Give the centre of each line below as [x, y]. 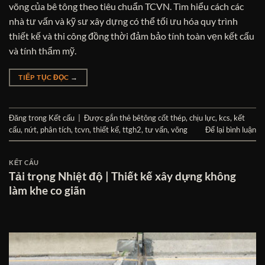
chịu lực [202, 118]
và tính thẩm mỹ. [43, 51]
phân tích [56, 130]
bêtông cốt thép [159, 118]
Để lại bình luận [231, 130]
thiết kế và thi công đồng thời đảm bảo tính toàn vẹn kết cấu [132, 36]
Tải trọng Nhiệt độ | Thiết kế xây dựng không [122, 176]
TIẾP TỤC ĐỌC [45, 77]
